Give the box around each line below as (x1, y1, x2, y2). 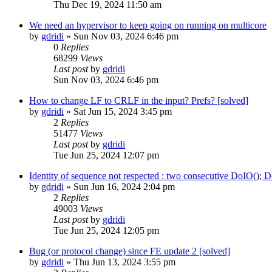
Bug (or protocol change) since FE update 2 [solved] (29, 245, 230, 256)
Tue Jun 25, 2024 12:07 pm (53, 149, 159, 160)
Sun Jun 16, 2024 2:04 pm (73, 181, 175, 192)
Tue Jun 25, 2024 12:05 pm (53, 225, 159, 236)
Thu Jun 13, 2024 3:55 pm (73, 256, 175, 267)
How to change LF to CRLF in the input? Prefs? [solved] (29, 95, 248, 106)
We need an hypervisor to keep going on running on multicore (29, 19, 267, 30)
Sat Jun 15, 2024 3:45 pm (73, 106, 172, 117)
